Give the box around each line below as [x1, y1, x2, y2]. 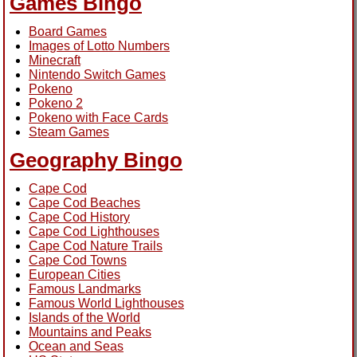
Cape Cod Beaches [29, 195, 140, 210]
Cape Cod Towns [29, 253, 127, 267]
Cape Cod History [29, 210, 130, 224]
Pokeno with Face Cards [29, 110, 168, 124]
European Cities [29, 267, 120, 281]
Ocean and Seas [29, 339, 124, 353]
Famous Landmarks [29, 281, 141, 296]
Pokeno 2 [29, 96, 83, 110]
